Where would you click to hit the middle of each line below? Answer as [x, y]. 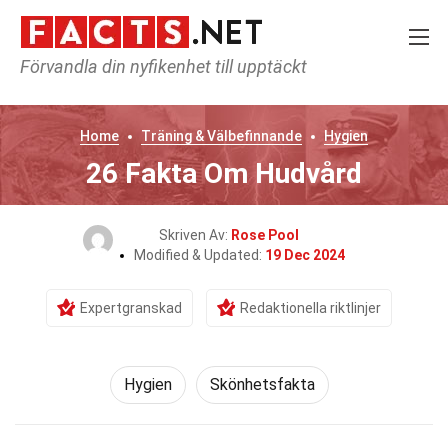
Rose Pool [265, 235]
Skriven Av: [195, 235]
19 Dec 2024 [304, 255]
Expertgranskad [131, 308]
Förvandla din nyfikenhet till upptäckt [163, 66]
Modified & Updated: [199, 255]
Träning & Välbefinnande [221, 136]
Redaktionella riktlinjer [310, 308]
